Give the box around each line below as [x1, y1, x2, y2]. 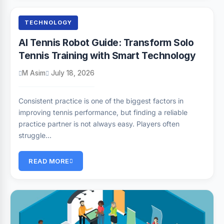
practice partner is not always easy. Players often [18, 119, 179, 128]
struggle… [18, 131, 51, 139]
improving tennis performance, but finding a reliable [18, 108, 187, 116]
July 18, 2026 [49, 69, 94, 77]
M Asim [22, 69, 45, 77]
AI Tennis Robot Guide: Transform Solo [18, 36, 194, 48]
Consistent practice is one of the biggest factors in [18, 96, 183, 105]
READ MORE [28, 157, 69, 165]
